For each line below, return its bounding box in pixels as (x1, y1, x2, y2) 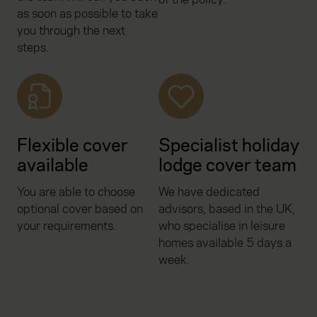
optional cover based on (17, 201, 143, 218)
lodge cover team (158, 154, 296, 178)
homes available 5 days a (158, 235, 292, 252)
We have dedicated (158, 184, 260, 201)
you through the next (17, 23, 125, 40)
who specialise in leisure (158, 218, 285, 235)
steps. (17, 40, 49, 57)
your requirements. (17, 218, 116, 235)
